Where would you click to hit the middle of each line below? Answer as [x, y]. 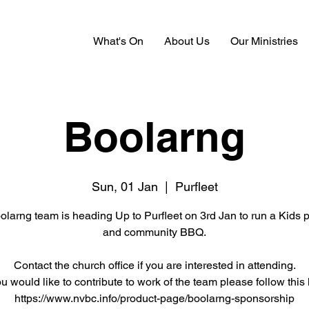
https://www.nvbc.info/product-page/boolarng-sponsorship [154, 298]
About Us [187, 41]
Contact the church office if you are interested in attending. [154, 265]
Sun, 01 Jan [124, 187]
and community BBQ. [154, 232]
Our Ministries [264, 41]
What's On [118, 41]
